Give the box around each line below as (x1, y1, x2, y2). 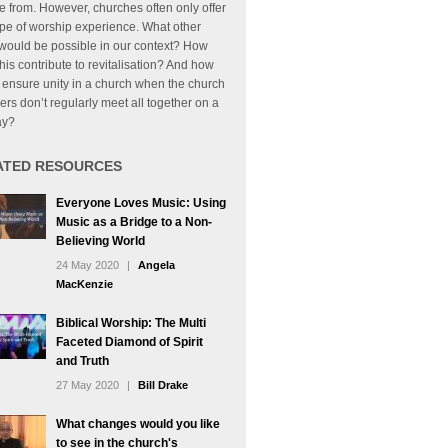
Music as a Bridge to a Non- (56, 215, 212, 229)
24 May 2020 (56, 259, 119, 271)
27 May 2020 (56, 379, 119, 391)
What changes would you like (56, 417, 220, 431)
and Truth (56, 354, 109, 368)
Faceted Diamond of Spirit (56, 335, 203, 349)
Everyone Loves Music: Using (56, 196, 226, 210)
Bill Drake (138, 379, 188, 391)
